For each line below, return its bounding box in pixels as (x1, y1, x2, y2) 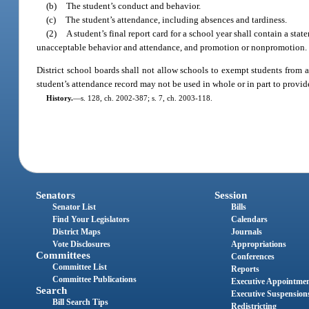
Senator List (52, 202, 97, 212)
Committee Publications (52, 275, 137, 285)
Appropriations (230, 239, 286, 250)
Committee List (52, 262, 108, 272)
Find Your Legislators (52, 215, 130, 225)
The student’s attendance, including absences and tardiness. (66, 14, 288, 25)
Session (214, 190, 247, 201)
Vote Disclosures (52, 239, 111, 250)
